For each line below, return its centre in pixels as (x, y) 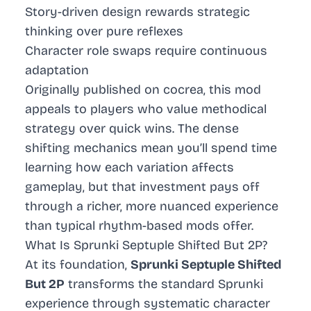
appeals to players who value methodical (146, 109)
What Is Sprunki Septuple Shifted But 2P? (146, 245)
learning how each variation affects (129, 168)
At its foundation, (78, 265)
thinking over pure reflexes (104, 32)
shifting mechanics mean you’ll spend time (151, 148)
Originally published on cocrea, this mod (143, 90)
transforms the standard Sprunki (164, 284)
